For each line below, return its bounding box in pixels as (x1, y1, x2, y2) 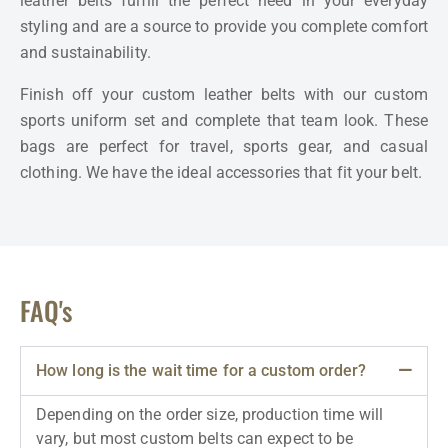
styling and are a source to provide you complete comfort (20, 17, 428, 37)
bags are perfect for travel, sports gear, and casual (20, 137, 428, 157)
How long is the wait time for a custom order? (36, 361, 367, 381)
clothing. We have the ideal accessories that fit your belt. (20, 163, 422, 183)
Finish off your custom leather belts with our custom (20, 85, 428, 105)
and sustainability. (20, 43, 151, 63)
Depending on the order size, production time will (36, 405, 383, 425)
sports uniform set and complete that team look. (20, 111, 379, 131)
